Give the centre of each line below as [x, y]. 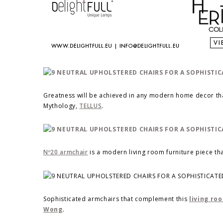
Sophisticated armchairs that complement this [116, 199]
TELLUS [91, 106]
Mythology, [61, 106]
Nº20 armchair [66, 152]
